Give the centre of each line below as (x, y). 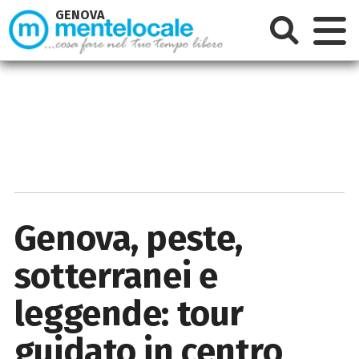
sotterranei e (116, 276)
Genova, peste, (128, 238)
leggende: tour (129, 313)
